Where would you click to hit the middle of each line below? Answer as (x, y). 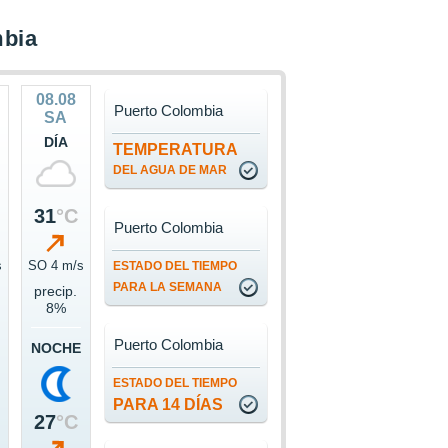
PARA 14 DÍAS (167, 405)
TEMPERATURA (175, 150)
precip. (56, 291)
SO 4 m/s (55, 266)
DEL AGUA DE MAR (169, 170)
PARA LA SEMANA (167, 287)
